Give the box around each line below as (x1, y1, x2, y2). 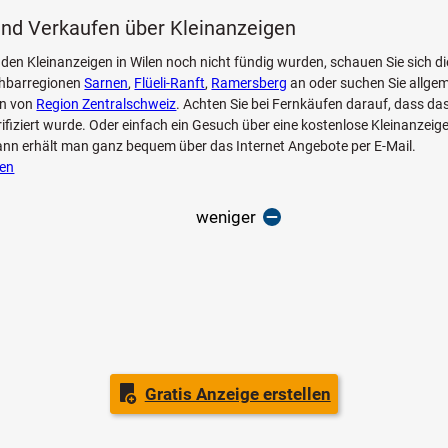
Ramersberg (211, 74, 288, 91)
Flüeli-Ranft (134, 74, 206, 91)
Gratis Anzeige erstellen (144, 384, 331, 405)
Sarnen (84, 74, 129, 91)
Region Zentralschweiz (36, 95, 177, 112)
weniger (196, 207, 257, 228)
